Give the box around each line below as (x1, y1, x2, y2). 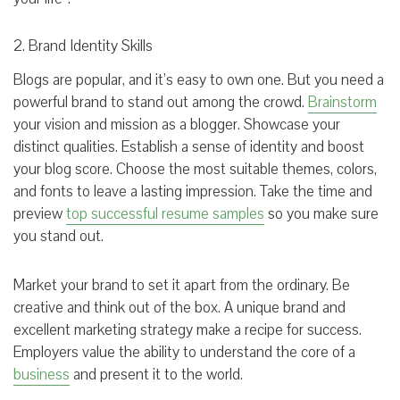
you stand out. (13, 225, 104, 246)
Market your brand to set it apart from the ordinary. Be (13, 274, 350, 296)
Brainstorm (308, 91, 377, 112)
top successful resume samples (66, 203, 264, 224)
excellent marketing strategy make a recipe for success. (13, 319, 362, 340)
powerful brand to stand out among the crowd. (13, 91, 308, 112)
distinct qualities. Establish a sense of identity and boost (13, 136, 364, 157)
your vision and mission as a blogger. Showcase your (13, 113, 340, 135)
